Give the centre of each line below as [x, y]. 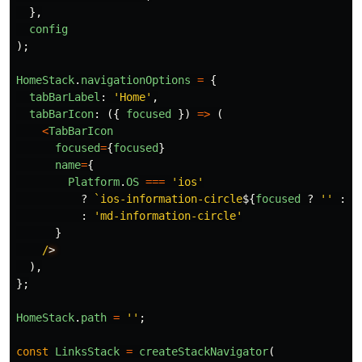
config [48, 29]
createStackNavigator [204, 352]
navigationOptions [136, 80]
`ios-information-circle [168, 199]
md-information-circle [168, 216]
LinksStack [87, 352]
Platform [94, 182]
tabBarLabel [65, 97]
